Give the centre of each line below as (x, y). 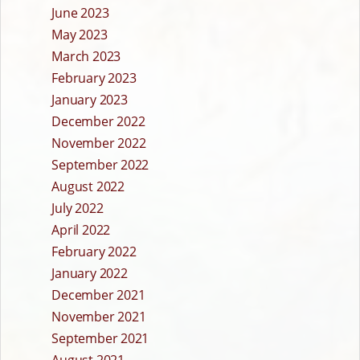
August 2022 (88, 187)
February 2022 (94, 252)
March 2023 (86, 57)
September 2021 (100, 339)
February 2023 (94, 78)
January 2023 (90, 100)
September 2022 (100, 165)
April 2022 (81, 230)
